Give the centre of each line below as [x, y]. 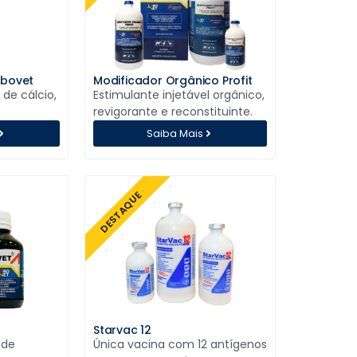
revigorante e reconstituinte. [173, 112]
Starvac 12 [122, 330]
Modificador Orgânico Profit [173, 81]
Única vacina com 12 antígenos [180, 345]
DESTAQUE [121, 212]
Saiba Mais [175, 134]
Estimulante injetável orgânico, [178, 95]
